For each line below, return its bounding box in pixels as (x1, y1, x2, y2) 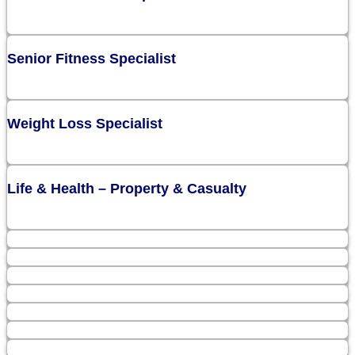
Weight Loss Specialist (7, 116, 162, 132)
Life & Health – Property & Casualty (7, 181, 246, 197)
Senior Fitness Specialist (7, 51, 176, 67)
